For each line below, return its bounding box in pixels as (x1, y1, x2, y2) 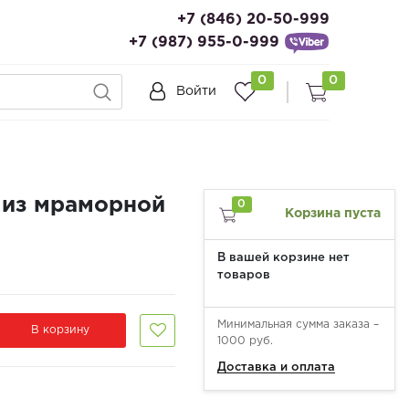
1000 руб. (217, 335, 273, 346)
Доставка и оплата (217, 362, 335, 372)
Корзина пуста (285, 208, 381, 220)
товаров (217, 269, 270, 280)
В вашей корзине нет (217, 252, 350, 263)
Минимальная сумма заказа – (217, 319, 379, 330)
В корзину (30, 324, 89, 335)
